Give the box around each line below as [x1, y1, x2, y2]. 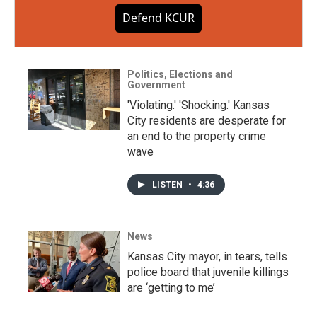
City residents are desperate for [127, 114, 286, 127]
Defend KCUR [122, 10, 195, 25]
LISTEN [152, 180, 185, 190]
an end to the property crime [127, 129, 266, 143]
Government [127, 79, 185, 91]
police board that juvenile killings [127, 265, 289, 279]
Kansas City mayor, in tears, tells [127, 250, 287, 263]
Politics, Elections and [127, 69, 233, 80]
